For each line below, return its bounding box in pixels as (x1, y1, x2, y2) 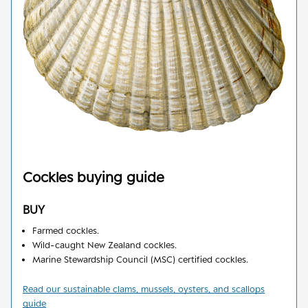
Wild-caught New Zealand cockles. (32, 239, 177, 251)
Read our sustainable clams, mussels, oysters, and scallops (23, 283, 265, 294)
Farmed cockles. (32, 225, 99, 236)
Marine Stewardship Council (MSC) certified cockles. (32, 254, 248, 265)
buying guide (73, 168, 164, 186)
